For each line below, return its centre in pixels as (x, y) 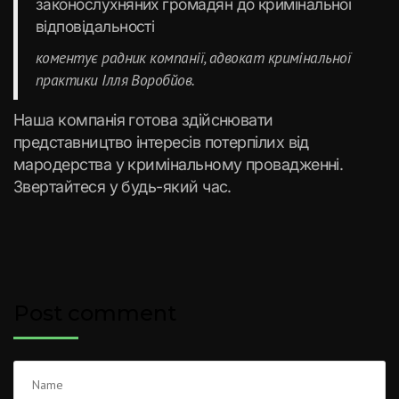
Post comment (95, 313)
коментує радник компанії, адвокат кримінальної (194, 57)
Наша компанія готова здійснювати (143, 120)
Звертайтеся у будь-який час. (122, 187)
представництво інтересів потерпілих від (161, 142)
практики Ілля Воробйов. (115, 80)
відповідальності (95, 26)
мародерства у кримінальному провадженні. (179, 164)
